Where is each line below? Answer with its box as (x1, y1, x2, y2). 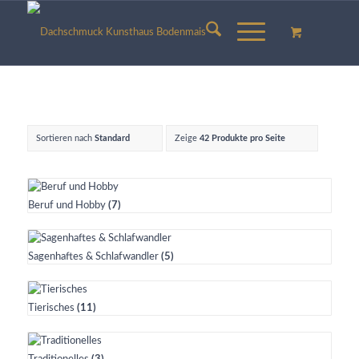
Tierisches (27, 303, 77, 313)
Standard (94, 134, 130, 143)
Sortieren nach (35, 134, 95, 143)
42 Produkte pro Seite (199, 134, 285, 143)
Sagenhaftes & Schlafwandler (27, 252, 161, 262)
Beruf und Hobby (27, 200, 108, 211)
